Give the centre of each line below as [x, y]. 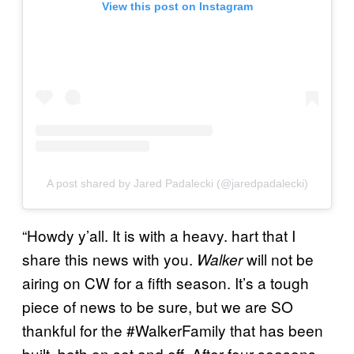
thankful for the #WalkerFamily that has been [173, 330]
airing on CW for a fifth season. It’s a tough [166, 282]
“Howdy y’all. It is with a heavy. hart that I [159, 235]
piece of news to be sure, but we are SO [158, 306]
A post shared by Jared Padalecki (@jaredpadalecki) [177, 183]
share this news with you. [109, 259]
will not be [278, 259]
